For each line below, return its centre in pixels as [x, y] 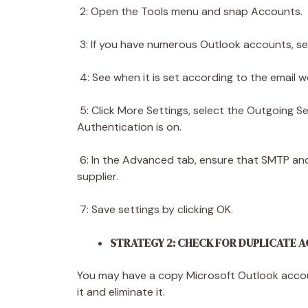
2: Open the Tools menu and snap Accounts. [191, 11]
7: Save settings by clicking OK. [156, 209]
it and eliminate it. [122, 291]
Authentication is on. [131, 126]
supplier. [99, 176]
